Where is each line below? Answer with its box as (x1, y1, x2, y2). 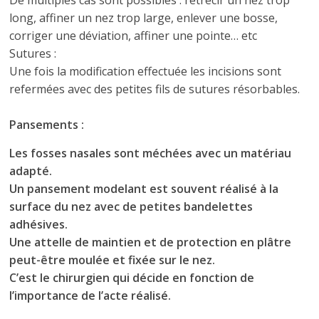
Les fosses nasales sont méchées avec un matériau (9, 145, 292, 161)
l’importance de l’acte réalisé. (9, 288, 172, 303)
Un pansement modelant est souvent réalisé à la (9, 181, 279, 197)
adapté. (9, 163, 56, 179)
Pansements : (9, 117, 85, 132)
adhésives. (9, 216, 71, 232)
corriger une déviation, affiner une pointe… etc (9, 28, 258, 43)
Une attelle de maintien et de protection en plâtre (9, 234, 292, 250)
